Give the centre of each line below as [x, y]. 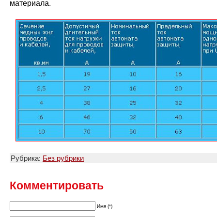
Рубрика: [27, 158]
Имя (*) [105, 206]
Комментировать [57, 186]
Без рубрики [63, 158]
